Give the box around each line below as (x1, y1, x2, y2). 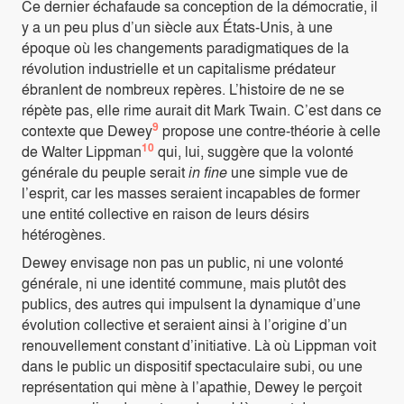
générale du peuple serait (22, 161, 188, 182)
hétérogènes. (22, 223, 106, 244)
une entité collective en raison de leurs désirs (22, 202, 309, 224)
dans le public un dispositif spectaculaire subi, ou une (22, 354, 363, 376)
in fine (188, 161, 227, 182)
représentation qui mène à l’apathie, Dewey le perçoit (22, 375, 362, 397)
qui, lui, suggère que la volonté (154, 140, 353, 161)
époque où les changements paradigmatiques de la (22, 36, 349, 58)
